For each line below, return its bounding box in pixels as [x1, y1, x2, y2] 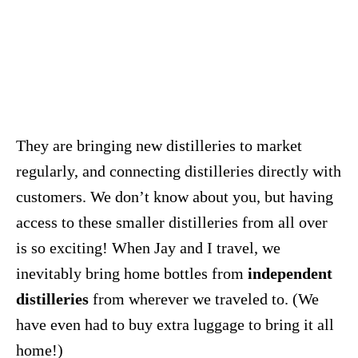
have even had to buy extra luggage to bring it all [16, 315, 334, 333]
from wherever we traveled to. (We [89, 289, 319, 308]
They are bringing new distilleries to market [16, 136, 302, 154]
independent [248, 264, 332, 282]
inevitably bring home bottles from [16, 264, 248, 282]
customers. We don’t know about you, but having [16, 187, 333, 205]
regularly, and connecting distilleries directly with [16, 161, 341, 180]
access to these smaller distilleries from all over [16, 213, 328, 231]
